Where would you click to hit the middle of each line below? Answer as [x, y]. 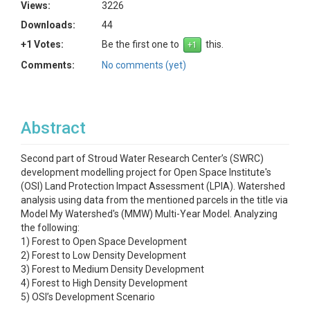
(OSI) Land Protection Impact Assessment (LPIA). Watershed [153, 186]
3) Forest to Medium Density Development [112, 269]
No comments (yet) [144, 65]
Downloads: [48, 25]
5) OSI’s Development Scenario [88, 297]
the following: [50, 228]
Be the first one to [143, 44]
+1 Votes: [42, 44]
